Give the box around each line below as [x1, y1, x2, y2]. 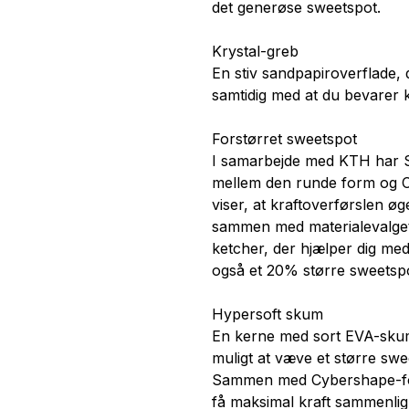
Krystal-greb [212, 42, 299, 61]
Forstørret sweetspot [212, 130, 357, 149]
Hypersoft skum [212, 305, 323, 324]
